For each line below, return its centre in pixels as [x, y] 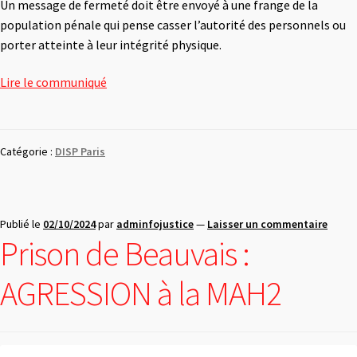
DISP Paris [80, 151]
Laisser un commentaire [267, 224]
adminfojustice [155, 224]
